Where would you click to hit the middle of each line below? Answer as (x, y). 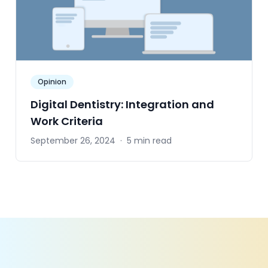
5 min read (149, 141)
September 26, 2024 (73, 141)
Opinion (52, 82)
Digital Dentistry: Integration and (122, 105)
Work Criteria (67, 121)
